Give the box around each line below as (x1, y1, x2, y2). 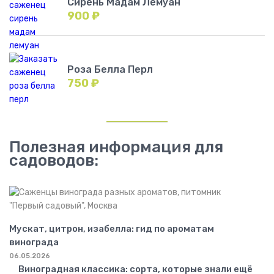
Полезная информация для (9, 137, 223, 157)
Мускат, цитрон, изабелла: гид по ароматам (9, 223, 214, 234)
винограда (9, 236, 59, 248)
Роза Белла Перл (67, 63, 153, 75)
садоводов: (9, 150, 98, 170)
